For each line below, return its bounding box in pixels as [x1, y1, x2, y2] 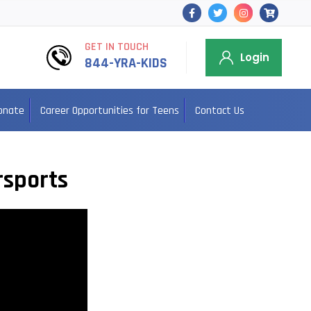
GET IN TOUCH [85, 40, 149, 55]
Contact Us [194, 103, 244, 119]
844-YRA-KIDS [85, 54, 167, 73]
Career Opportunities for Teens [40, 103, 179, 119]
